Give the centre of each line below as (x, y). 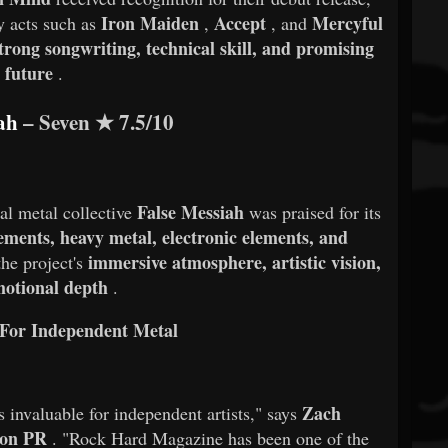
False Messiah (191, 211)
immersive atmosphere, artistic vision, (234, 261)
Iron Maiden (149, 22)
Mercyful (347, 22)
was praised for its (315, 211)
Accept (239, 22)
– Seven (54, 121)
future (28, 72)
